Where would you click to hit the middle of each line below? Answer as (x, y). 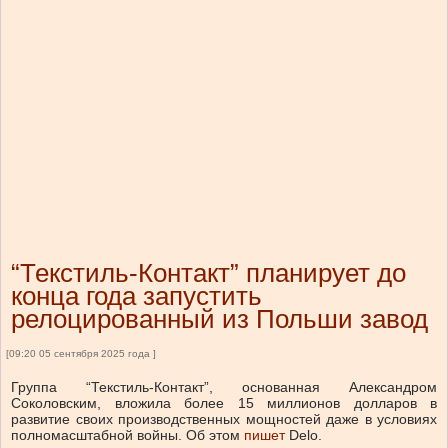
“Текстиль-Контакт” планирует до (208, 273)
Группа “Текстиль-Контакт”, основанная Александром (224, 387)
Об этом (213, 435)
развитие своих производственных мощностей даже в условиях (224, 419)
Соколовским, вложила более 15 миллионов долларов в (224, 403)
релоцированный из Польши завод (219, 319)
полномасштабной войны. (96, 435)
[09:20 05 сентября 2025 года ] (81, 354)
